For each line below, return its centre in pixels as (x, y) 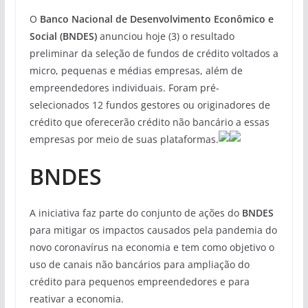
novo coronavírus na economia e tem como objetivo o (152, 247)
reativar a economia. (76, 298)
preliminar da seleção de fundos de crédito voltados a (154, 53)
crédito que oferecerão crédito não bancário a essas (149, 122)
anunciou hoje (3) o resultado (167, 36)
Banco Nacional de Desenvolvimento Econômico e (156, 19)
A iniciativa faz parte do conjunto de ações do (135, 212)
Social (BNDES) (64, 36)
